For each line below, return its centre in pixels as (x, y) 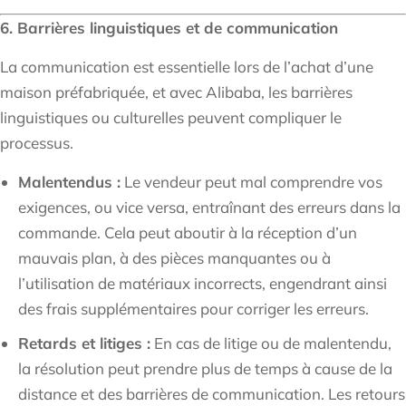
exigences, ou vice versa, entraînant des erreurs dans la (209, 208)
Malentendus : (69, 182)
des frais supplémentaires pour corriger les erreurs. (193, 309)
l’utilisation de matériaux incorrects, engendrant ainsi (203, 284)
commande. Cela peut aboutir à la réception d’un (188, 233)
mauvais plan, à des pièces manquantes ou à (174, 258)
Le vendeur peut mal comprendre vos (251, 182)
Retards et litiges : (84, 343)
